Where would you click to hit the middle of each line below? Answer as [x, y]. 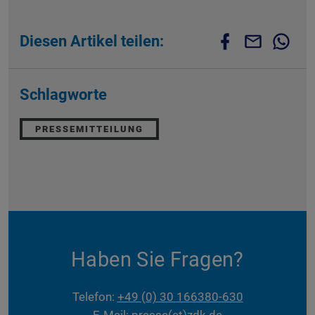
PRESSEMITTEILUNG [89, 129]
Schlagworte [63, 95]
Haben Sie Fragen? [157, 259]
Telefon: [95, 297]
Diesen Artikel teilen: [92, 41]
